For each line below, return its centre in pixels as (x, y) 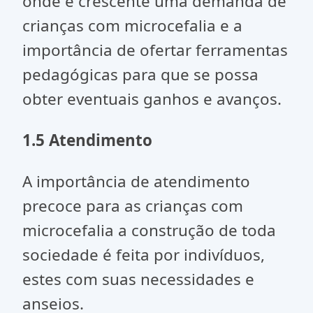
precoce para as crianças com (133, 206)
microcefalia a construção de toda (149, 230)
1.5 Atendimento (87, 140)
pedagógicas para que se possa (140, 74)
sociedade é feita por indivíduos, (144, 255)
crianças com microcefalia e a (132, 26)
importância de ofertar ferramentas (155, 50)
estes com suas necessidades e (138, 279)
